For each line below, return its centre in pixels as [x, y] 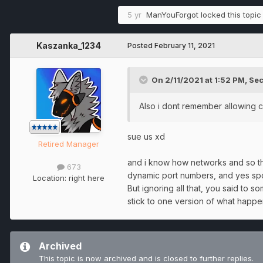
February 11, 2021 [185, 46]
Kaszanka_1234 [69, 46]
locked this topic [230, 15]
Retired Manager [69, 144]
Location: [51, 178]
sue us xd [146, 137]
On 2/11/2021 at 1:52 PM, [200, 80]
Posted [141, 46]
